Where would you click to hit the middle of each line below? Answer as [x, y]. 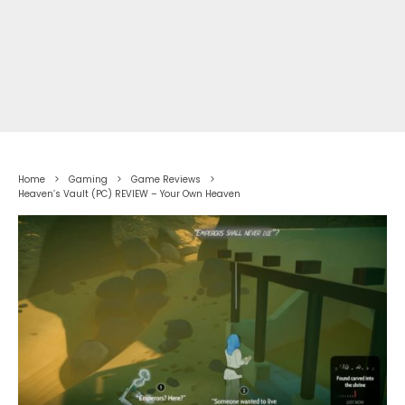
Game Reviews [166, 179]
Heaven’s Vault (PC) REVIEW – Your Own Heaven [129, 193]
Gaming [88, 179]
